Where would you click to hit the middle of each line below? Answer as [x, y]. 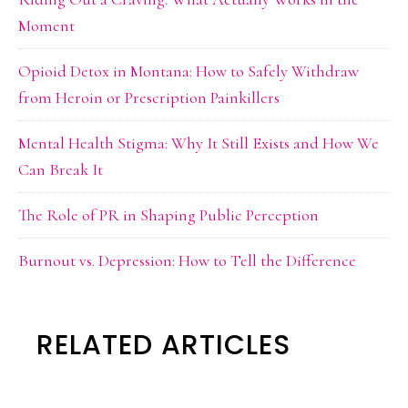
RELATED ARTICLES [163, 346]
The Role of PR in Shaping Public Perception [168, 215]
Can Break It [61, 170]
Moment [46, 26]
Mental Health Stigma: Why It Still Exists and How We [199, 143]
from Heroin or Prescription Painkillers [149, 98]
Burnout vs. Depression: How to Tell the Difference [187, 261]
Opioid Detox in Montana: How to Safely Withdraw [189, 71]
